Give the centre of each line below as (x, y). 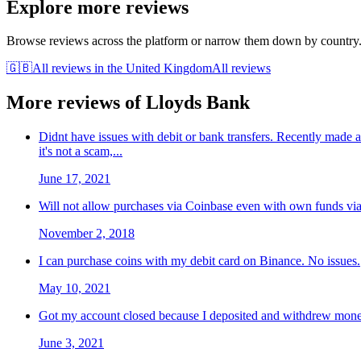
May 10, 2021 (75, 288)
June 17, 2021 (75, 179)
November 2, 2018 (87, 234)
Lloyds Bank (198, 103)
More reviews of (76, 103)
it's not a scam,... (81, 151)
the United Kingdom (160, 68)
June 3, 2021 (71, 343)
